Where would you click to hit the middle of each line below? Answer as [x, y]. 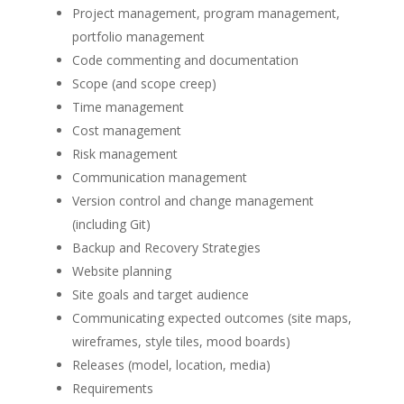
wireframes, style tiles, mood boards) [181, 341]
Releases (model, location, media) [171, 365]
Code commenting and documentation [185, 60]
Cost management [126, 130]
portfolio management [138, 37]
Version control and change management [193, 201]
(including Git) [111, 224]
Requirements [112, 388]
